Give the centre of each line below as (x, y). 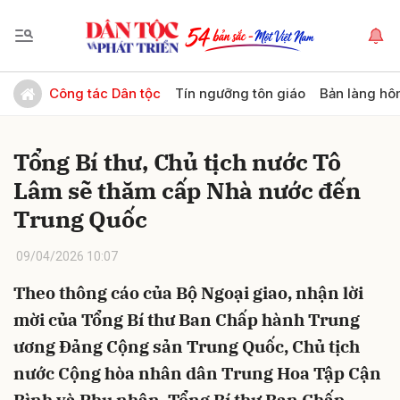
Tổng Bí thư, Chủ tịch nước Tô (177, 162)
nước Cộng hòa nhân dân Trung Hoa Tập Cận (197, 373)
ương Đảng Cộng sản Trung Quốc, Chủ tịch (187, 346)
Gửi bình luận (63, 85)
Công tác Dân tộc (105, 93)
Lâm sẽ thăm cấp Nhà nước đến (187, 190)
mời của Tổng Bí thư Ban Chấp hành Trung (187, 320)
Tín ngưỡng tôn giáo (240, 93)
